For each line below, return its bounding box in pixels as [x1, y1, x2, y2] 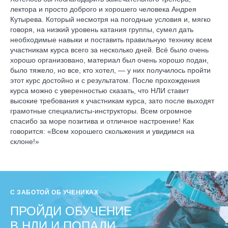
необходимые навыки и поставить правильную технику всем [10, 36, 212, 44]
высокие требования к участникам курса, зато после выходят [10, 97, 214, 105]
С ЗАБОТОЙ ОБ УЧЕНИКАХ [10, 189, 99, 196]
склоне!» [10, 137, 39, 146]
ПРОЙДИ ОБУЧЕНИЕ [10, 204, 132, 218]
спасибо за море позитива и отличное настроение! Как [10, 117, 194, 125]
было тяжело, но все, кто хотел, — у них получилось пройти [10, 66, 211, 74]
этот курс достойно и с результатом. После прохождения [10, 76, 200, 84]
